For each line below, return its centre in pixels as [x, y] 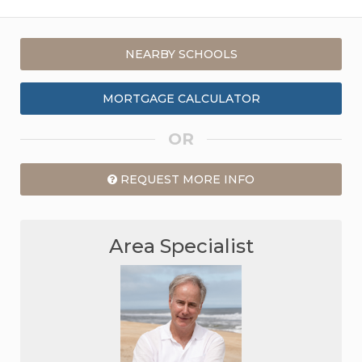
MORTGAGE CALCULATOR [181, 99]
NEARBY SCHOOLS [181, 55]
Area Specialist [181, 246]
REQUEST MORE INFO [186, 180]
